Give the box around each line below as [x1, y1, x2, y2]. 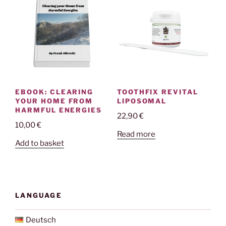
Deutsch [25, 215, 56, 224]
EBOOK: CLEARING [15, 87, 94, 96]
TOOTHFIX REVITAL [117, 87, 198, 96]
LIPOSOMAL [117, 96, 167, 105]
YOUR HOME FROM [15, 96, 93, 105]
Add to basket [15, 138, 64, 148]
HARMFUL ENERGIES [15, 105, 102, 114]
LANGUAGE [15, 191, 62, 199]
